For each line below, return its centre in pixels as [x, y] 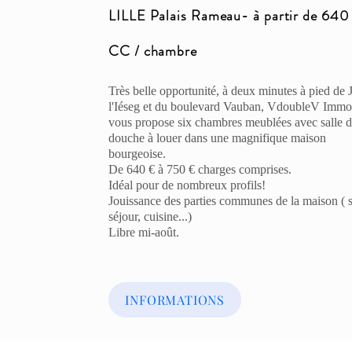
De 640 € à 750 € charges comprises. [200, 169]
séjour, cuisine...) [150, 216]
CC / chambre [153, 51]
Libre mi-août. [144, 232]
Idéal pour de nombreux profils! [187, 185]
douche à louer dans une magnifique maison [218, 138]
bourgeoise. [137, 154]
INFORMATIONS [175, 300]
